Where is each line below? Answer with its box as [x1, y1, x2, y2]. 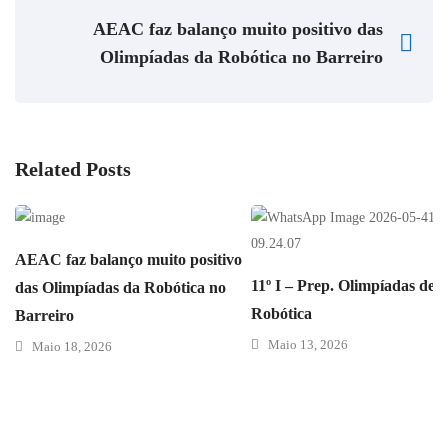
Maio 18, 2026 [32, 339, 112, 354]
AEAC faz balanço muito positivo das [93, 19, 383, 39]
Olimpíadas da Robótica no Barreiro [100, 47, 383, 67]
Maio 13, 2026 [268, 337, 348, 352]
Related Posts [15, 158, 131, 180]
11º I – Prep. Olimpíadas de [251, 277, 435, 294]
